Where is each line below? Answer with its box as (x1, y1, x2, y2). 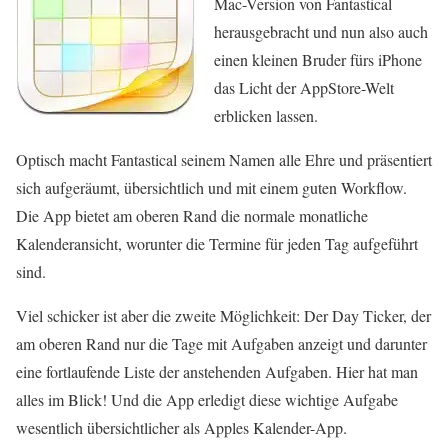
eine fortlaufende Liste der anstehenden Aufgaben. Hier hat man (16, 361, 418, 382)
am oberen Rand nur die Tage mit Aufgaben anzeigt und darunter (16, 333, 427, 354)
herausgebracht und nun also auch (214, 21, 428, 42)
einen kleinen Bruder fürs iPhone (214, 49, 422, 70)
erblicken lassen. (214, 105, 318, 126)
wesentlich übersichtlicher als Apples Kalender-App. (16, 417, 347, 438)
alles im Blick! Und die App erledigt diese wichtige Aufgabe (16, 389, 398, 410)
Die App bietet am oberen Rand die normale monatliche (16, 205, 368, 226)
